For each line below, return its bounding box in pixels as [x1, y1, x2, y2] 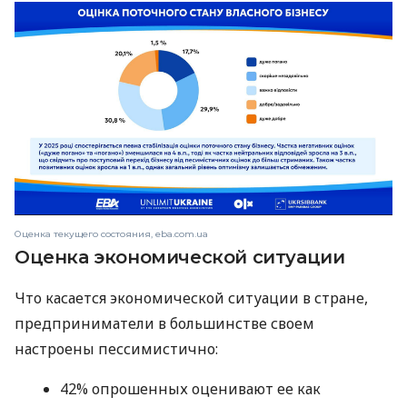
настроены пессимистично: [15, 338, 218, 359]
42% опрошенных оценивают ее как [60, 378, 321, 399]
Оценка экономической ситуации [15, 245, 345, 268]
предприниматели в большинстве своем [15, 313, 314, 333]
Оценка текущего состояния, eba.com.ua [15, 227, 208, 240]
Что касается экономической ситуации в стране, [15, 287, 368, 308]
